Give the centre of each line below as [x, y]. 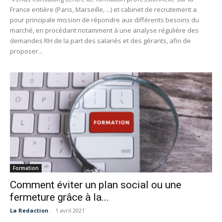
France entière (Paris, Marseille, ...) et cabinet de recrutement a [103, 10]
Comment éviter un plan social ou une [96, 185]
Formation [26, 168]
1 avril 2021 [70, 210]
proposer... [26, 51]
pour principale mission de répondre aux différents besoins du [105, 20]
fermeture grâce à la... [59, 197]
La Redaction [29, 210]
